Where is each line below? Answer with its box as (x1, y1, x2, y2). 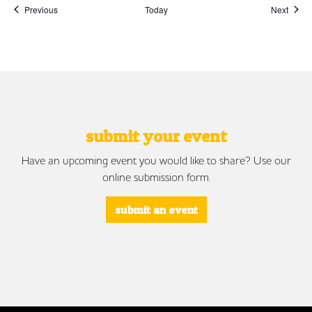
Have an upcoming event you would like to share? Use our (21, 153, 291, 167)
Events (56, 2, 83, 15)
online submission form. (102, 169, 210, 184)
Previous (24, 3, 58, 15)
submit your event (85, 125, 227, 146)
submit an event (114, 202, 198, 217)
